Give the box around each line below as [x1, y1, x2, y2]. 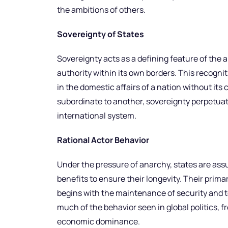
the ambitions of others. [57, 4, 146, 16]
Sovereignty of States [57, 28, 144, 40]
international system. [57, 110, 136, 122]
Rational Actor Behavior [57, 134, 149, 146]
